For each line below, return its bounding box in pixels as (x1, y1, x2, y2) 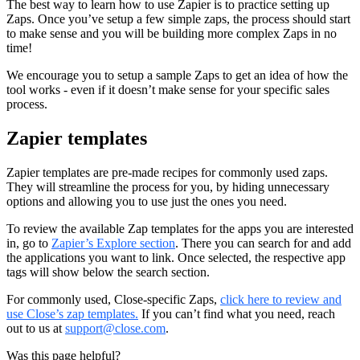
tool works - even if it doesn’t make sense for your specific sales (6, 83, 329, 97)
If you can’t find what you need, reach (138, 307, 335, 321)
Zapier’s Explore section (51, 236, 175, 251)
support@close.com (65, 321, 166, 336)
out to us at (6, 321, 65, 336)
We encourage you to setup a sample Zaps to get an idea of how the (6, 68, 348, 83)
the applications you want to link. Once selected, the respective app (6, 251, 346, 265)
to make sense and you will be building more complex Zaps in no (6, 27, 337, 41)
